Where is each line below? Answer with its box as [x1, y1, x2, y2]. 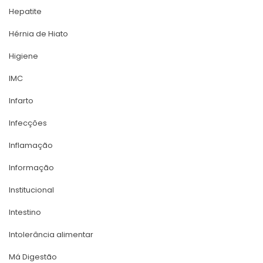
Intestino [9, 206, 41, 218]
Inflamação [9, 139, 53, 151]
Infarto [9, 95, 33, 106]
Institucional [9, 184, 54, 195]
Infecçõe [9, 117, 47, 129]
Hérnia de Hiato [9, 28, 68, 39]
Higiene [9, 50, 38, 62]
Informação [9, 161, 54, 173]
